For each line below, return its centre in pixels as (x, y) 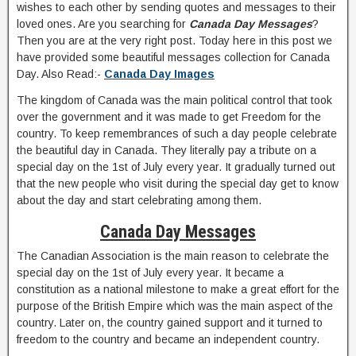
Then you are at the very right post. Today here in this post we (174, 41)
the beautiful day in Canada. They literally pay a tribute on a (166, 150)
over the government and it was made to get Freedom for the (169, 117)
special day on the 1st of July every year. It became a (150, 273)
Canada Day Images (159, 74)
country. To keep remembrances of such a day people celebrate (177, 133)
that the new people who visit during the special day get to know (178, 184)
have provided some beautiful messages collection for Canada (173, 57)
